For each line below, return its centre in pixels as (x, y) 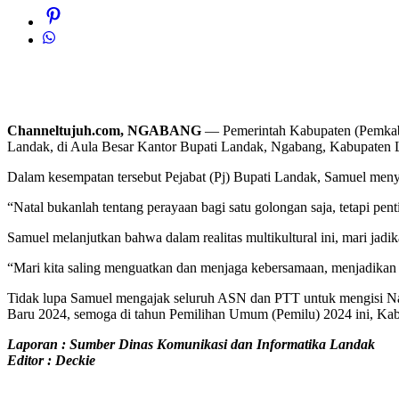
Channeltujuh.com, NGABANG (104, 131)
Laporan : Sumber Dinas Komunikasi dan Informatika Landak (191, 345)
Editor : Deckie (51, 361)
